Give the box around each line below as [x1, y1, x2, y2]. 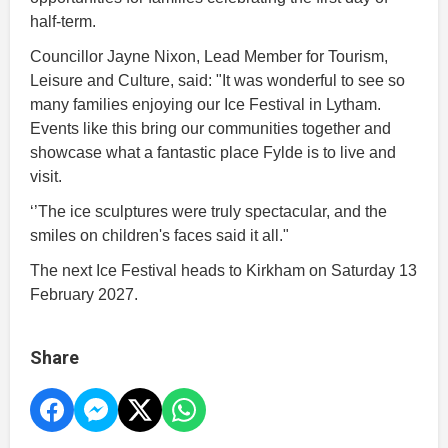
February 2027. [30, 285, 138, 303]
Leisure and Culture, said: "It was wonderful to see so [30, 71, 405, 89]
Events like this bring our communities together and [30, 119, 391, 137]
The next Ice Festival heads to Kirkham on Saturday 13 [30, 261, 417, 279]
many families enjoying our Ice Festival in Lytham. [30, 95, 381, 113]
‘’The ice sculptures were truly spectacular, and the [30, 202, 387, 220]
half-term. [30, 12, 96, 30]
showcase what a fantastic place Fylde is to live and [30, 143, 396, 161]
